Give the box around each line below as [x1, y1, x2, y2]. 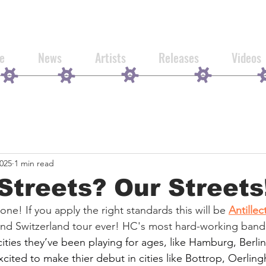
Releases [158, 49, 199, 66]
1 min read [14, 157, 54, 169]
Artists [94, 49, 126, 66]
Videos [231, 49, 261, 66]
